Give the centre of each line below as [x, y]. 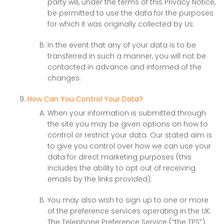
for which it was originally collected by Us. [121, 24]
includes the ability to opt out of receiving [121, 168]
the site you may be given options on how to [128, 124]
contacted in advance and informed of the [124, 67]
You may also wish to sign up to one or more [128, 200]
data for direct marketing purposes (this [119, 157]
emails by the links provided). [100, 179]
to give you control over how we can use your [129, 146]
